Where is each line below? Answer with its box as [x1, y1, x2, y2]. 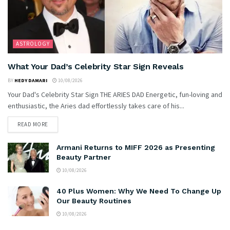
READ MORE [17, 121, 48, 128]
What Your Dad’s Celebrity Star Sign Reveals [8, 62, 184, 72]
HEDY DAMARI [14, 77, 47, 84]
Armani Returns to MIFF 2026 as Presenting [56, 143, 215, 152]
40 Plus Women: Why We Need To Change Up [56, 187, 221, 196]
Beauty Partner [56, 153, 111, 162]
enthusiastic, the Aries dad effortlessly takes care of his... [8, 101, 184, 111]
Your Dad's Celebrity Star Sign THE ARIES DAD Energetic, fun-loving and [8, 90, 222, 100]
